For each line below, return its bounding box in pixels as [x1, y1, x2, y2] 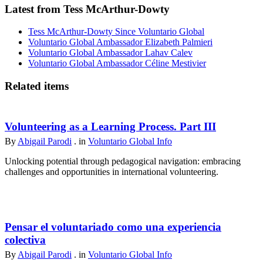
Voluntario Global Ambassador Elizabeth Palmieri [28, 37, 213, 48]
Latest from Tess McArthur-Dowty [5, 2, 170, 15]
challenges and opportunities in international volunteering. [5, 166, 218, 177]
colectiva [5, 233, 46, 246]
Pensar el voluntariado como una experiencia [5, 220, 221, 233]
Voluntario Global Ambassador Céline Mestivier [28, 58, 206, 69]
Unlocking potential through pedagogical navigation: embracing [5, 156, 241, 166]
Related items [5, 79, 69, 92]
